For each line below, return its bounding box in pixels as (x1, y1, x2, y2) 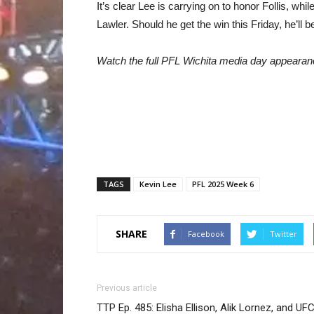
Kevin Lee (139, 178, 177, 189)
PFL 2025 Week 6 (192, 178, 254, 189)
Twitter (270, 228, 297, 239)
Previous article (97, 282, 157, 293)
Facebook (188, 228, 224, 239)
